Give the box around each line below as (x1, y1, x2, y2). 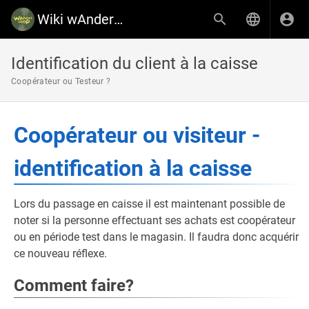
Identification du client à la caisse (11, 54, 258, 73)
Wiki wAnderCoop (114, 11, 123, 28)
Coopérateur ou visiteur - (14, 122, 260, 148)
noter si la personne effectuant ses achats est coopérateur (14, 214, 295, 227)
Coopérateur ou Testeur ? (11, 77, 111, 86)
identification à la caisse (14, 155, 252, 181)
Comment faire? (14, 276, 134, 295)
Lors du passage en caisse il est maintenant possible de (14, 197, 285, 210)
